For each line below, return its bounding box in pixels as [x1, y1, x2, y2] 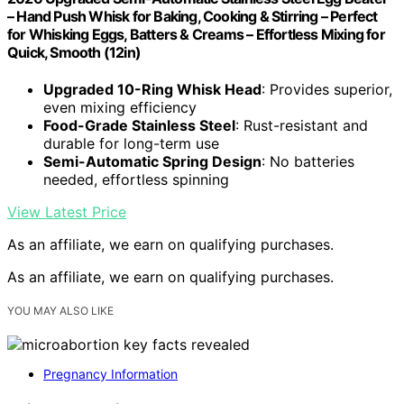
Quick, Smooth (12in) [7, 42, 141, 61]
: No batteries [262, 151, 354, 170]
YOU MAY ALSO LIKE [7, 303, 114, 317]
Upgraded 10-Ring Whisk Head [43, 79, 262, 98]
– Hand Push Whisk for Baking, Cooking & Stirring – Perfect [7, 6, 378, 25]
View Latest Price [7, 202, 126, 221]
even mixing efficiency [43, 97, 197, 116]
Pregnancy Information [43, 366, 178, 381]
